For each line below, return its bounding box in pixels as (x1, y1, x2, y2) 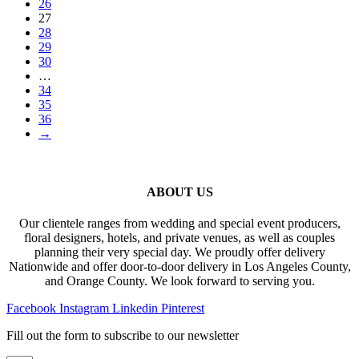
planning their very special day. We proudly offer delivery (34, 245, 325, 260)
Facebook (6, 301, 56, 316)
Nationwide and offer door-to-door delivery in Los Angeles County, (8, 260, 351, 274)
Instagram (59, 301, 109, 316)
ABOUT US (146, 185, 213, 200)
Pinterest (161, 301, 204, 316)
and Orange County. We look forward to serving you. (44, 274, 315, 288)
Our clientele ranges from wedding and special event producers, (18, 216, 341, 231)
